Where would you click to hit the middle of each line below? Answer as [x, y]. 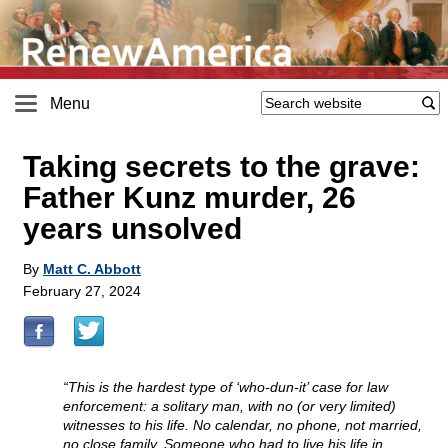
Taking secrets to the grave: [221, 167]
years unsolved [132, 229]
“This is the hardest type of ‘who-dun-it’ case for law [225, 387]
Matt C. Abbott [92, 269]
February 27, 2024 [82, 291]
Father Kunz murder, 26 [189, 198]
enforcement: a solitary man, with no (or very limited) [229, 406]
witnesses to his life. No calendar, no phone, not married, [242, 425]
